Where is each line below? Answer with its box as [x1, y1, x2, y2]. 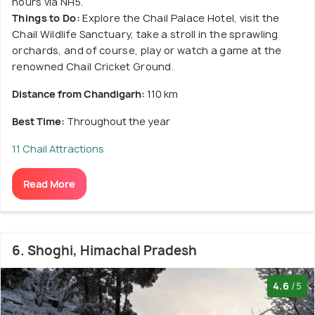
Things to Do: [12, 11, 80, 25]
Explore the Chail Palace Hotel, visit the [79, 11, 280, 25]
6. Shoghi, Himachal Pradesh [12, 241, 197, 259]
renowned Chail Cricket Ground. [12, 59, 174, 73]
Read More [23, 176, 75, 191]
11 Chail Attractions [12, 141, 104, 155]
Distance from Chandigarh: [12, 86, 147, 101]
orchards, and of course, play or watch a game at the [12, 43, 282, 57]
